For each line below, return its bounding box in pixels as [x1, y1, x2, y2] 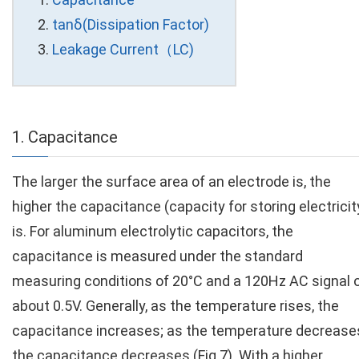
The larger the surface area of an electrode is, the [12, 173, 331, 190]
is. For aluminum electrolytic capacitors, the [12, 223, 293, 240]
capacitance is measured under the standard [12, 248, 303, 264]
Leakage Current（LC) [51, 40, 194, 58]
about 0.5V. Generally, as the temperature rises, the [12, 297, 339, 314]
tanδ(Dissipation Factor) [51, 15, 209, 33]
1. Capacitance [12, 127, 118, 147]
